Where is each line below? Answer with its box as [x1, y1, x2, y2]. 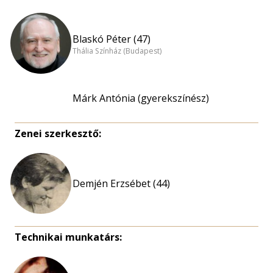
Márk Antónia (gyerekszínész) [73, 91, 209, 105]
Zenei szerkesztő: [15, 127, 101, 140]
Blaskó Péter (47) [73, 32, 151, 46]
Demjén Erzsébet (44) [73, 177, 170, 190]
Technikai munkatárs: [15, 230, 122, 244]
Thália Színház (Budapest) [73, 46, 161, 57]
